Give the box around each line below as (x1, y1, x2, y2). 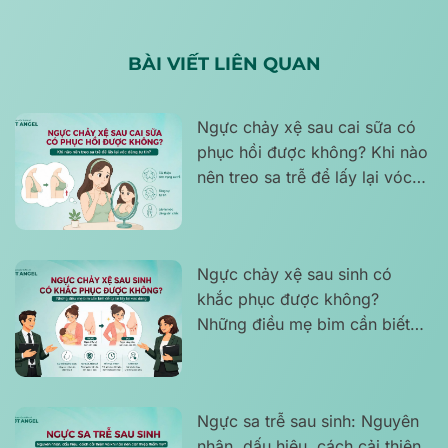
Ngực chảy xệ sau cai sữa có (197, 116, 417, 137)
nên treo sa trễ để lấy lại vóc (197, 166, 413, 187)
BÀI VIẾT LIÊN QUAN (127, 53, 321, 76)
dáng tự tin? (197, 191, 287, 212)
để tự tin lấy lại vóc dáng (197, 338, 385, 359)
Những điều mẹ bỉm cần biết (197, 313, 411, 334)
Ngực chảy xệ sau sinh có (197, 263, 393, 284)
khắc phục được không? (197, 288, 380, 309)
